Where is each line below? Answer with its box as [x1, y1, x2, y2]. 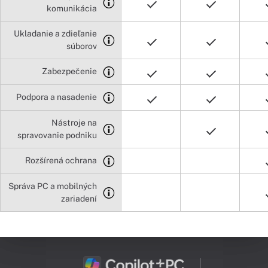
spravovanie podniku [17, 130, 97, 140]
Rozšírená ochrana [25, 155, 97, 165]
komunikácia [47, 3, 97, 13]
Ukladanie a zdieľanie [14, 28, 97, 38]
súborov [66, 41, 97, 51]
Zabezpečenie [42, 66, 97, 76]
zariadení [61, 193, 97, 203]
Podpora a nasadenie [16, 92, 97, 102]
